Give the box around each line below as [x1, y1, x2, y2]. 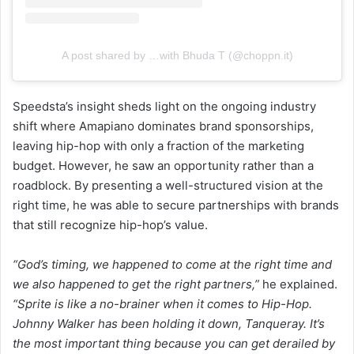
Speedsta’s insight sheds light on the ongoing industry [13, 98, 316, 114]
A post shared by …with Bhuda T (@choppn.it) [61, 48, 293, 62]
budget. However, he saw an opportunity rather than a [13, 157, 314, 173]
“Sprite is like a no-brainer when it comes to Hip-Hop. [13, 296, 312, 311]
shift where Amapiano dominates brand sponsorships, [13, 118, 314, 134]
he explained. [262, 276, 337, 292]
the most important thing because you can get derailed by [13, 335, 335, 351]
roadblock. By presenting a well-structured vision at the [13, 177, 323, 193]
